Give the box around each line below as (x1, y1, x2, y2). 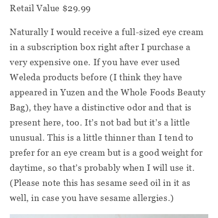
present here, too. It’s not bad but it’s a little (10, 117, 190, 127)
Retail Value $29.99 (10, 2, 91, 13)
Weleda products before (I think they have (10, 72, 182, 82)
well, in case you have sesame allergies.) (10, 192, 174, 203)
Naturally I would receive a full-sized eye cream (10, 26, 204, 37)
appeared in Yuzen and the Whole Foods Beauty (10, 87, 206, 97)
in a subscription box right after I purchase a (10, 41, 191, 52)
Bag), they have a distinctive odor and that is (10, 102, 192, 112)
